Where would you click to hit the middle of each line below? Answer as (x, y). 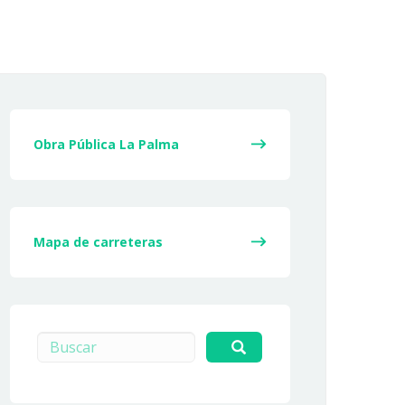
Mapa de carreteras (98, 242)
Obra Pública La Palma (106, 145)
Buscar (54, 341)
